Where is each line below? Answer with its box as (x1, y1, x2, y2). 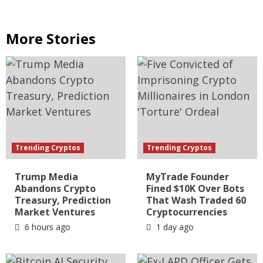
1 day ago (154, 221, 194, 233)
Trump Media (15, 170, 78, 184)
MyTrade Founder (146, 170, 229, 184)
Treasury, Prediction (15, 194, 111, 207)
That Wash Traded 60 (146, 194, 246, 207)
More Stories (6, 29, 96, 49)
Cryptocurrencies (146, 205, 227, 219)
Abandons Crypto (15, 182, 96, 195)
